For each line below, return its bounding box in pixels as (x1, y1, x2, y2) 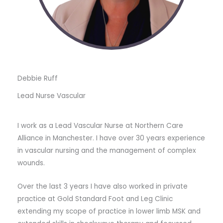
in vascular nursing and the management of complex (17, 145, 196, 155)
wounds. (17, 158, 45, 168)
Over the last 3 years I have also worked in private (17, 181, 188, 191)
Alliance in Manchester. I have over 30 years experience (17, 133, 205, 143)
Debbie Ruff (17, 74, 58, 84)
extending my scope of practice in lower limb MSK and (17, 206, 201, 216)
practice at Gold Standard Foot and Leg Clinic (17, 194, 173, 204)
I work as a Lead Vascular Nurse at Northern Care (17, 120, 183, 130)
